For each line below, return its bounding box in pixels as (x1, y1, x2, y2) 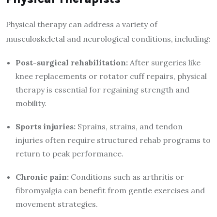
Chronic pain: (15, 172, 69, 182)
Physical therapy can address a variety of (6, 19, 157, 30)
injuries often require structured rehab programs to (15, 135, 211, 145)
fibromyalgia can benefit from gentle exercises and (15, 186, 205, 196)
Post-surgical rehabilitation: (15, 58, 128, 68)
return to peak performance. (15, 149, 124, 159)
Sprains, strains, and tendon (76, 122, 183, 132)
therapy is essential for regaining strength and (15, 85, 189, 95)
